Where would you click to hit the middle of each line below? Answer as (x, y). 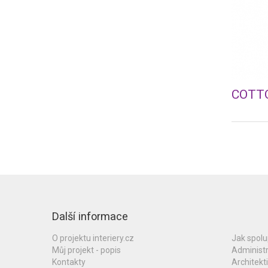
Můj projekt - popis (86, 250)
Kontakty (69, 262)
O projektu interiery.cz (93, 238)
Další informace (90, 216)
